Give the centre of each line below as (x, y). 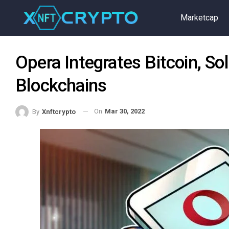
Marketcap (199, 18)
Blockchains (61, 86)
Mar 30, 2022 (125, 111)
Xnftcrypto (59, 111)
